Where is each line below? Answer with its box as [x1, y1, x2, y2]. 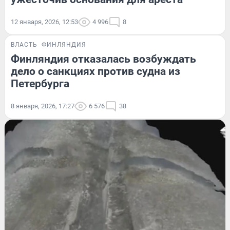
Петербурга [11, 77, 69, 90]
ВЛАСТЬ [11, 41, 37, 48]
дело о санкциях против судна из [11, 65, 180, 78]
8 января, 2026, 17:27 [11, 102, 74, 110]
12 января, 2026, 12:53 [11, 17, 78, 26]
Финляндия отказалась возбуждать [11, 52, 196, 65]
